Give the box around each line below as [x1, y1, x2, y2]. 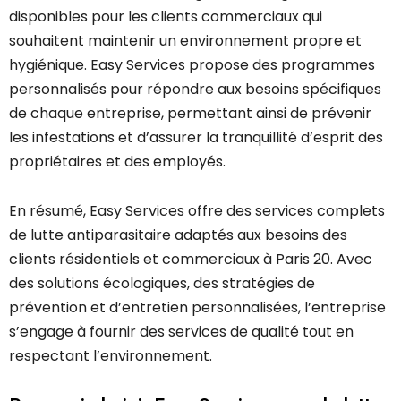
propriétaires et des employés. [9, 151, 226, 173]
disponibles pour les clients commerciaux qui [9, 6, 322, 28]
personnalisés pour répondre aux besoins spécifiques [9, 79, 381, 100]
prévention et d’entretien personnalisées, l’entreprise [9, 297, 386, 319]
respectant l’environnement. [9, 346, 212, 367]
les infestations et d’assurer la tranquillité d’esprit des [9, 127, 383, 149]
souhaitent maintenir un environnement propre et [9, 30, 362, 52]
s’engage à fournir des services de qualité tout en [9, 321, 354, 343]
